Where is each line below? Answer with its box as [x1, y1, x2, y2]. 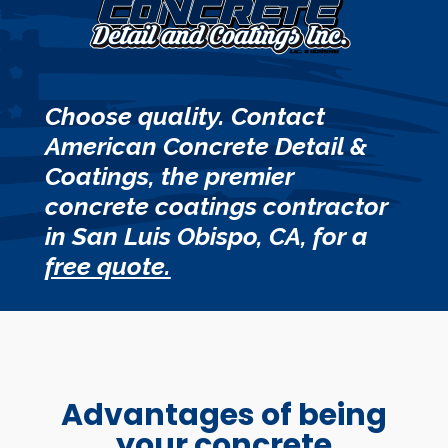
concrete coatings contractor [44, 191, 388, 221]
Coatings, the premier [44, 161, 294, 191]
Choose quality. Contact [44, 101, 325, 131]
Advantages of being [60, 394, 387, 436]
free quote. [44, 251, 171, 281]
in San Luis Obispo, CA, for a [44, 221, 368, 251]
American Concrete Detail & [44, 131, 367, 161]
